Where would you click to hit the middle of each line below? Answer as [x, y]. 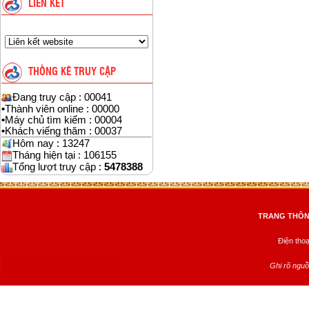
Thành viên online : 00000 [62, 109]
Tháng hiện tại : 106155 [64, 156]
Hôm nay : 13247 [51, 144]
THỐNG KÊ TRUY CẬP [72, 72]
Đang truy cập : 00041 [62, 97]
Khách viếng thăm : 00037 [63, 131]
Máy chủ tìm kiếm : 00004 [63, 120]
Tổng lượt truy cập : [58, 167]
